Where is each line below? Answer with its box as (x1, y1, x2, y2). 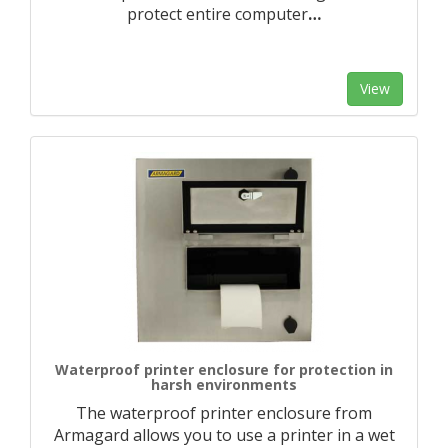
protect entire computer (127, 3, 308, 25)
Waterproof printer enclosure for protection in (55, 360, 393, 379)
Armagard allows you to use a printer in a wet (53, 424, 395, 446)
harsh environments (151, 375, 297, 394)
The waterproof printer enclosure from (76, 402, 372, 424)
